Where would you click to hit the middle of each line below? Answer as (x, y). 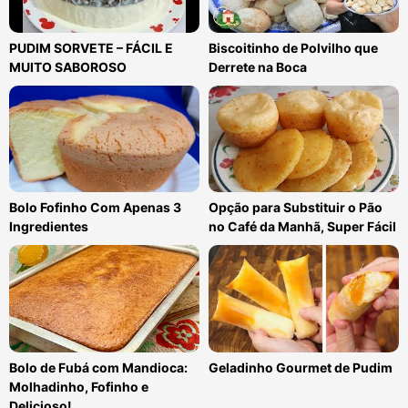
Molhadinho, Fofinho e (79, 386)
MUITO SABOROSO (68, 66)
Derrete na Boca (258, 66)
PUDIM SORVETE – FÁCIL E (91, 47)
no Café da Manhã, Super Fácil (302, 227)
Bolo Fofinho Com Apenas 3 (95, 208)
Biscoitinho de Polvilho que (293, 47)
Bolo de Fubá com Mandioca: (98, 367)
